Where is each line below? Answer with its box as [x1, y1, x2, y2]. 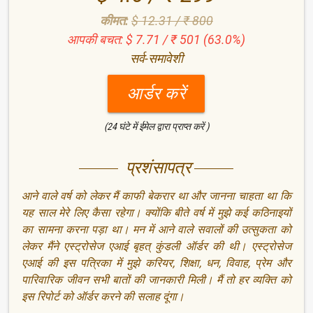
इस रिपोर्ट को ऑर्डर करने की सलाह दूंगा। [22, 290, 185, 304]
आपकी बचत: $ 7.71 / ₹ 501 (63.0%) [67, 31, 246, 47]
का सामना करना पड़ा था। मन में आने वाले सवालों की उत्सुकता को [22, 223, 291, 237]
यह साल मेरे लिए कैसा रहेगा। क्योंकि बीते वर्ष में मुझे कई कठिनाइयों [22, 206, 291, 220]
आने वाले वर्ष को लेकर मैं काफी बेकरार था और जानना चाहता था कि [22, 189, 291, 203]
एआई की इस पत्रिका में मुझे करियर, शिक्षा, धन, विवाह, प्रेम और [22, 256, 291, 270]
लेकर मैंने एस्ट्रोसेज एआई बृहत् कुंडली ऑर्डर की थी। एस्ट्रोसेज [22, 240, 291, 254]
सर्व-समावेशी [129, 50, 183, 66]
